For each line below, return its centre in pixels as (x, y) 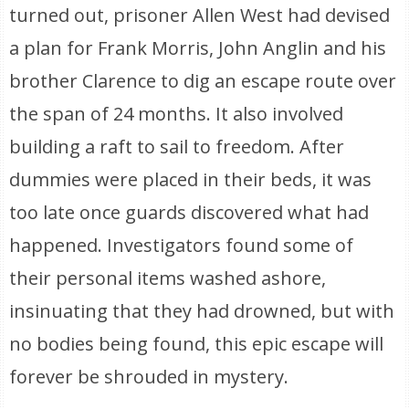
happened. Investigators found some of (182, 245)
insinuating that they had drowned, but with (202, 311)
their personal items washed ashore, (168, 278)
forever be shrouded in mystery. (149, 377)
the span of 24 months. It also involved (177, 114)
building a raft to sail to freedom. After (177, 147)
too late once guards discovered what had (189, 212)
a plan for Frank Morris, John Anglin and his (198, 48)
